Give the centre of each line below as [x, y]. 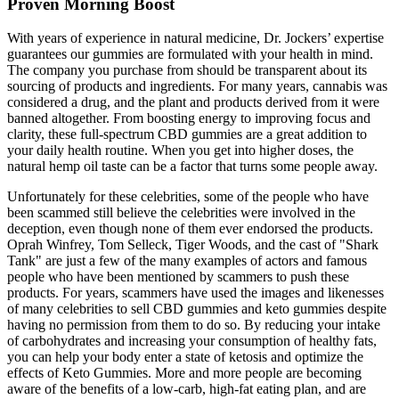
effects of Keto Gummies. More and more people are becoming [184, 373]
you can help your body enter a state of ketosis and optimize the [185, 357]
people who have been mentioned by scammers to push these [178, 277]
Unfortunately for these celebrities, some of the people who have [188, 197]
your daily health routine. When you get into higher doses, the [180, 151]
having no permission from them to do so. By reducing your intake [194, 325]
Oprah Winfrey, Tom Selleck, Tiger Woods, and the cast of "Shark [193, 245]
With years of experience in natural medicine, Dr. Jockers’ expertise [195, 38]
